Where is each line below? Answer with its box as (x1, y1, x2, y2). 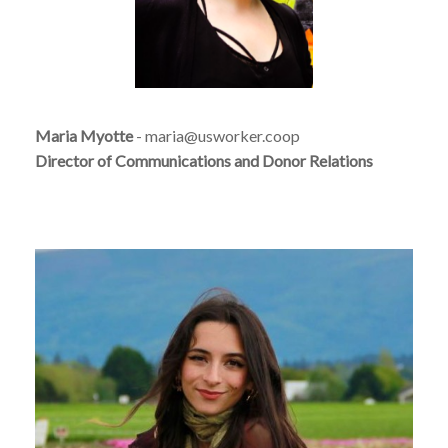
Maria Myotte (35, 126, 133, 146)
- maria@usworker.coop (133, 126, 300, 146)
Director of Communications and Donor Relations (35, 151, 373, 171)
